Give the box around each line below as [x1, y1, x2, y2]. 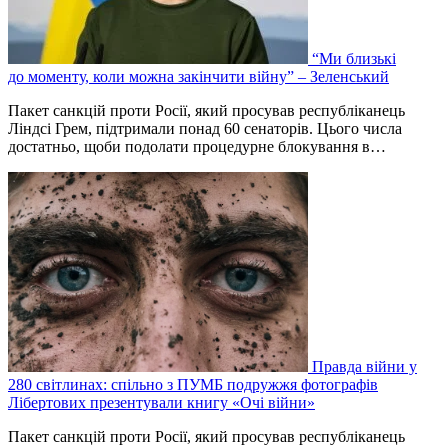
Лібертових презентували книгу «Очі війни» [8, 394, 315, 412]
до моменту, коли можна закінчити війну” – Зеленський [8, 68, 389, 86]
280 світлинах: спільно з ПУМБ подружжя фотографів [8, 376, 378, 394]
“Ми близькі [312, 50, 396, 68]
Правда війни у [312, 358, 417, 376]
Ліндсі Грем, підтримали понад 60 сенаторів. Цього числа [8, 120, 402, 138]
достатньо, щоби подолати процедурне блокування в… [8, 138, 386, 156]
